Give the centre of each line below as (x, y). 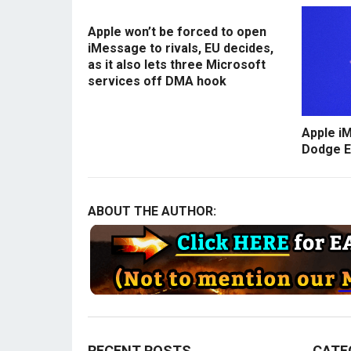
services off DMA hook (157, 81)
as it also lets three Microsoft (177, 65)
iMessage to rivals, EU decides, (181, 49)
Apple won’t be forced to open (177, 32)
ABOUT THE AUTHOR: (152, 212)
